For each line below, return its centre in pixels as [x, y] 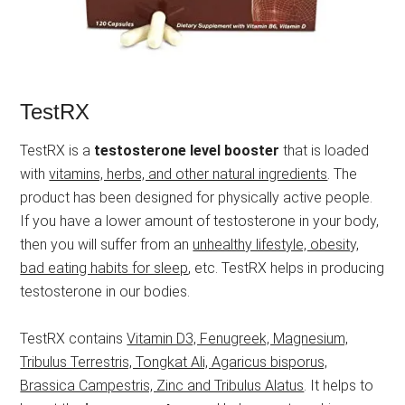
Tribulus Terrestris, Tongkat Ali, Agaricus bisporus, [174, 362]
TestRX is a [57, 150]
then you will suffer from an [107, 244]
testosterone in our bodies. [105, 291]
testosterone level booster [187, 150]
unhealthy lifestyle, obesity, [276, 244]
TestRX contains [74, 338]
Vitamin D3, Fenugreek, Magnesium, [238, 338]
